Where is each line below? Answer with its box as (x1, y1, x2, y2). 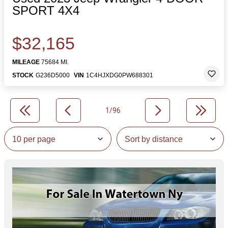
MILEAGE (12, 59, 40, 66)
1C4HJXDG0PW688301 (86, 72, 153, 79)
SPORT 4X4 (12, 4, 79, 17)
